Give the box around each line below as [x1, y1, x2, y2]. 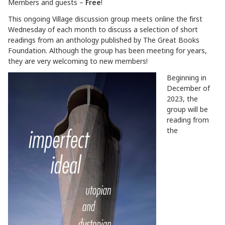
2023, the [167, 93, 198, 103]
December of [167, 83, 210, 93]
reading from [167, 115, 209, 125]
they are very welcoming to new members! [8, 56, 148, 66]
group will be [167, 104, 208, 114]
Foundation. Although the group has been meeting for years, [8, 45, 207, 55]
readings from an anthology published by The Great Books [8, 35, 199, 45]
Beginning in [167, 72, 206, 82]
